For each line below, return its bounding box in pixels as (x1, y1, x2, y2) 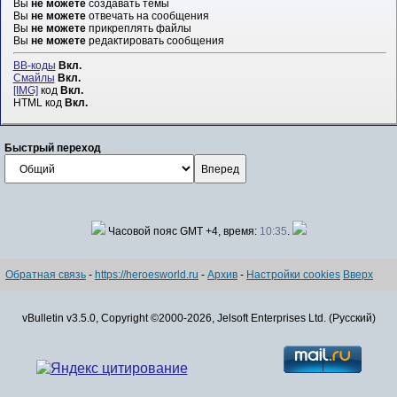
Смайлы (12, 71, 55, 84)
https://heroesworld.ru (95, 269, 198, 282)
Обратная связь (5, 269, 86, 282)
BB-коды (12, 58, 56, 72)
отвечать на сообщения (85, 9, 209, 22)
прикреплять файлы (85, 21, 191, 35)
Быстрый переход (4, 142, 101, 155)
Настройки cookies (246, 269, 340, 282)
